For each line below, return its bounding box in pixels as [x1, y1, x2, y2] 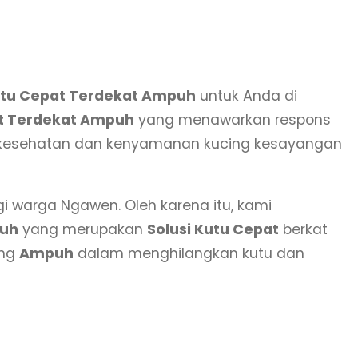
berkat [279, 220, 328, 240]
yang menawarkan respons [134, 109, 331, 129]
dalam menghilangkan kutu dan [74, 244, 304, 264]
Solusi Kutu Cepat [147, 220, 279, 240]
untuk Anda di [196, 86, 297, 105]
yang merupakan [18, 220, 147, 240]
